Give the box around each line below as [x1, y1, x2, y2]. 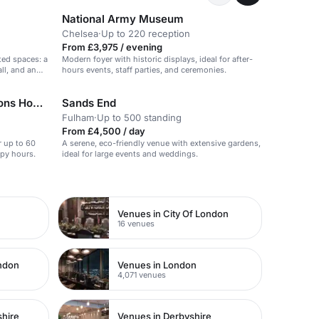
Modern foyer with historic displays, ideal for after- [62, 54, 253, 64]
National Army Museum [62, 12, 184, 26]
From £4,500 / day [62, 125, 145, 137]
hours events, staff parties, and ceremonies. [62, 65, 226, 75]
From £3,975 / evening [62, 41, 162, 53]
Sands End [62, 96, 116, 110]
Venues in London [117, 258, 197, 271]
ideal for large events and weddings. [62, 149, 198, 159]
